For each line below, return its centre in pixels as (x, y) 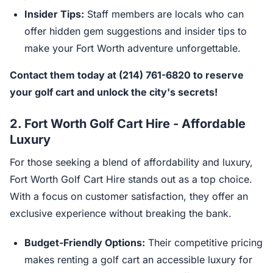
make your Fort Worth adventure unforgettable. (133, 48)
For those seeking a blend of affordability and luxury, (131, 162)
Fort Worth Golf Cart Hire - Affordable (135, 124)
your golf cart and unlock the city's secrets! (114, 92)
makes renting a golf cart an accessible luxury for (138, 260)
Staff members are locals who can (164, 14)
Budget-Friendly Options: (85, 243)
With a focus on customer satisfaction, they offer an (129, 196)
